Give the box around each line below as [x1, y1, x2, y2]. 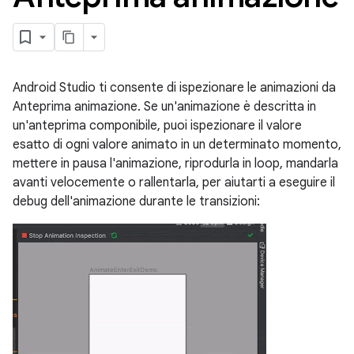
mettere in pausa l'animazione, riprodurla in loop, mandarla [13, 156, 338, 171]
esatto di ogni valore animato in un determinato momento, [13, 137, 341, 153]
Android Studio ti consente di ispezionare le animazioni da [13, 80, 336, 96]
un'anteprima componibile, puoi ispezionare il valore [13, 118, 302, 134]
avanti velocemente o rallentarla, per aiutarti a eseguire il [13, 175, 335, 190]
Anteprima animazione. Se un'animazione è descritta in [13, 99, 316, 115]
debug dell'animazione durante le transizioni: [13, 194, 260, 209]
